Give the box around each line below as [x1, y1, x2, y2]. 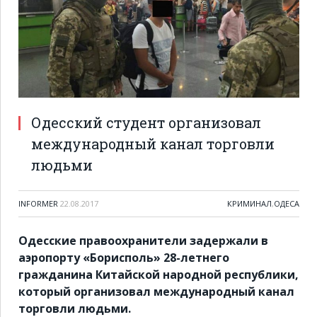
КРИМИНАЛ [227, 198, 272, 209]
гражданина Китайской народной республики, [18, 267, 299, 283]
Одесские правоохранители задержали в [18, 233, 268, 249]
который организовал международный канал [18, 284, 294, 300]
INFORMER [18, 198, 58, 209]
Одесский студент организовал [31, 113, 261, 132]
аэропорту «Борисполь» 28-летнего [18, 250, 229, 266]
